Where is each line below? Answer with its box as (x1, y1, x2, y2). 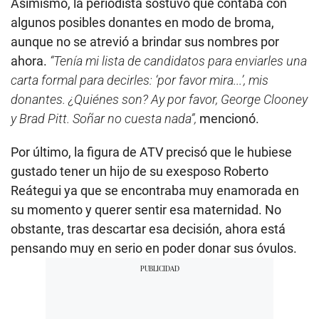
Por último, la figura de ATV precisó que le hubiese (11, 145, 292, 160)
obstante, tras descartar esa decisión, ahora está (11, 221, 286, 237)
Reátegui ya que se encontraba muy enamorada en (11, 183, 299, 199)
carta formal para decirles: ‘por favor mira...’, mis (11, 73, 268, 88)
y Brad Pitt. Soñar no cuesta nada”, (11, 111, 199, 127)
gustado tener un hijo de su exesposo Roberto (11, 164, 268, 179)
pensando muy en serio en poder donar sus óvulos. (11, 241, 297, 256)
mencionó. (199, 111, 259, 127)
